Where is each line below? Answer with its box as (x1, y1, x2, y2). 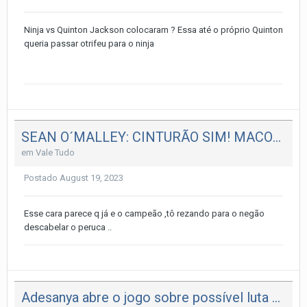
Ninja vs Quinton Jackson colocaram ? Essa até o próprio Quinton (24, 24, 283, 35)
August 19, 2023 (60, 172, 123, 183)
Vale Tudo (36, 147, 75, 158)
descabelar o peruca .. (24, 221, 112, 232)
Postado (24, 172, 60, 183)
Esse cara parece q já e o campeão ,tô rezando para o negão (24, 208, 265, 219)
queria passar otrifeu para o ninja (24, 38, 156, 49)
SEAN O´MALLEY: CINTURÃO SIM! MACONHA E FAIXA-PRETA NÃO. (273, 128, 281, 145)
